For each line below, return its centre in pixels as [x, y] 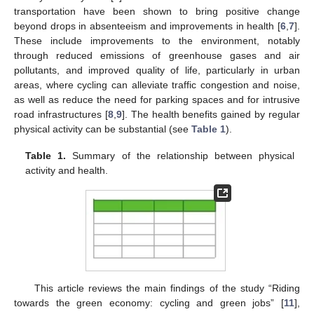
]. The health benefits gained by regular [211, 114]
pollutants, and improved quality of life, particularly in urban [157, 70]
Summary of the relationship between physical [180, 156]
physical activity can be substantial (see [103, 129]
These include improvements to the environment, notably [157, 40]
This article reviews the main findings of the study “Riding [167, 288]
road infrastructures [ [61, 114]
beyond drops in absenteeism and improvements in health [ [147, 26]
